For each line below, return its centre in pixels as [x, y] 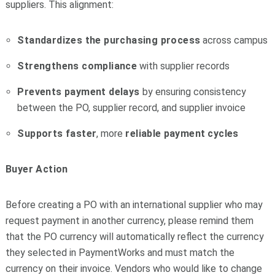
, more [111, 134]
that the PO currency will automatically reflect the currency [134, 237]
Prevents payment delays [79, 92]
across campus [234, 41]
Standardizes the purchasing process [109, 41]
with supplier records [184, 66]
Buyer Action [37, 169]
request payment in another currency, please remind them [129, 221]
